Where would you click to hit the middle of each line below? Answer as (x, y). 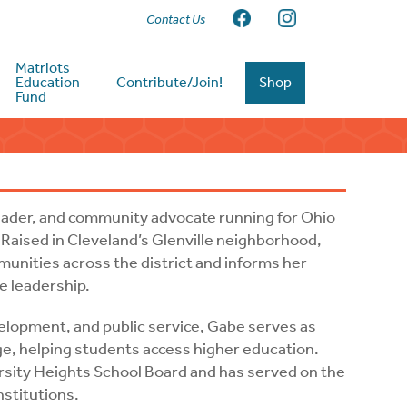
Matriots (43, 68)
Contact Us (176, 19)
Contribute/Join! (170, 82)
